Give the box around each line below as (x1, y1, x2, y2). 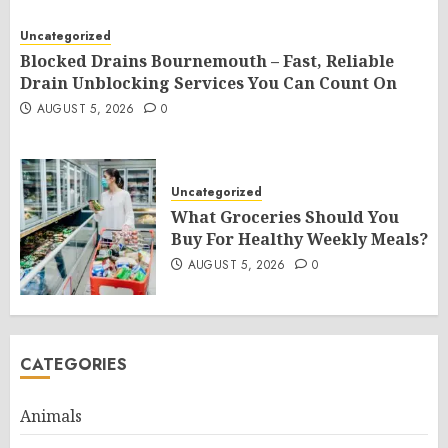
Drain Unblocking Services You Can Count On (20, 72, 397, 94)
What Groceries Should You (171, 206, 399, 228)
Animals (20, 405, 82, 427)
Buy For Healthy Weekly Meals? (171, 228, 428, 250)
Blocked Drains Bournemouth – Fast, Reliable (20, 50, 394, 72)
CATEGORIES (20, 353, 127, 376)
